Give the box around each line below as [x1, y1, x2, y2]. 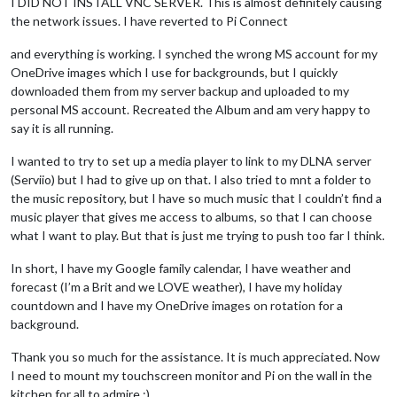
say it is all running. [11, 120, 113, 136]
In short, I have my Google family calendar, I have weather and [11, 260, 351, 276]
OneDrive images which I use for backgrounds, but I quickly [11, 64, 338, 80]
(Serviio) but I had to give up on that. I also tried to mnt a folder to [11, 171, 371, 187]
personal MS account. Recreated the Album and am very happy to [11, 101, 370, 117]
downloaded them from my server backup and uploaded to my [11, 82, 349, 98]
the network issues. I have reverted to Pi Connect [11, 12, 288, 28]
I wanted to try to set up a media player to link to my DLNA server [11, 152, 371, 168]
